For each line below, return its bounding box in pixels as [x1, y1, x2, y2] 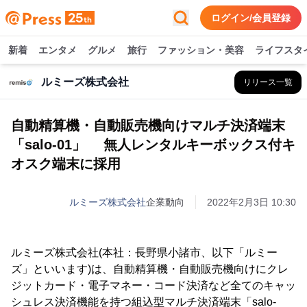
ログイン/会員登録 [211, 12, 291, 23]
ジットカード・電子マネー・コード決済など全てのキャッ [11, 280, 296, 291]
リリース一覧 [243, 77, 293, 87]
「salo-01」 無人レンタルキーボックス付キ [11, 137, 295, 152]
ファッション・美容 [158, 45, 244, 56]
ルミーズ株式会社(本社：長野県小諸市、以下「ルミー [11, 247, 278, 258]
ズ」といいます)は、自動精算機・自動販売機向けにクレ [11, 263, 288, 275]
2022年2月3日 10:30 [207, 197, 296, 208]
